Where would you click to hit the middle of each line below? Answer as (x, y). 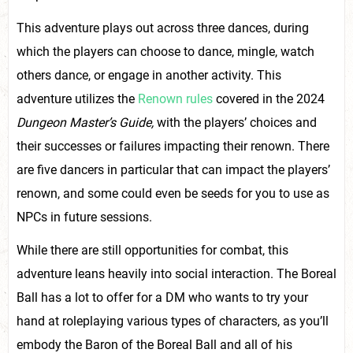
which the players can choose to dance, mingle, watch (165, 51)
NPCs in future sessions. (84, 217)
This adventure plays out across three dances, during (163, 28)
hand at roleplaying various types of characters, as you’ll (173, 321)
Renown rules (175, 98)
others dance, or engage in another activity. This (149, 75)
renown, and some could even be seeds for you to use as (173, 193)
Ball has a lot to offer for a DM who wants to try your (162, 297)
